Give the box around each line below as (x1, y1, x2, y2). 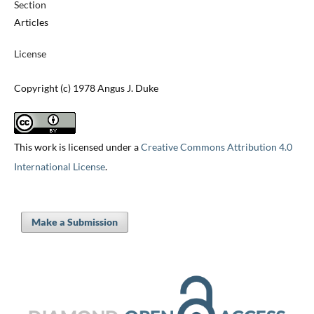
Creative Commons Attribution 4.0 (140, 141, 292, 153)
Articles (13, 16, 48, 29)
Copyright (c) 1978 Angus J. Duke (13, 82, 158, 95)
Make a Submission (31, 216, 118, 228)
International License (13, 161, 105, 173)
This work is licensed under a (13, 141, 141, 153)
